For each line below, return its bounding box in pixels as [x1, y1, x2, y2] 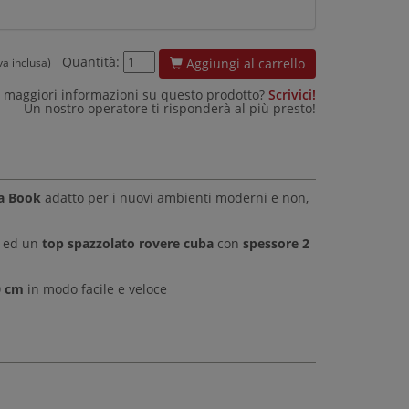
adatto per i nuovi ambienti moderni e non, [40, 188, 309, 206]
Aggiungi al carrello [186, 54, 305, 72]
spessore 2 [242, 234, 309, 252]
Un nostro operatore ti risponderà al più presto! [24, 99, 316, 117]
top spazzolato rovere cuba [41, 234, 214, 252]
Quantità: [58, 53, 123, 71]
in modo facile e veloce [23, 279, 167, 298]
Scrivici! [268, 85, 316, 103]
